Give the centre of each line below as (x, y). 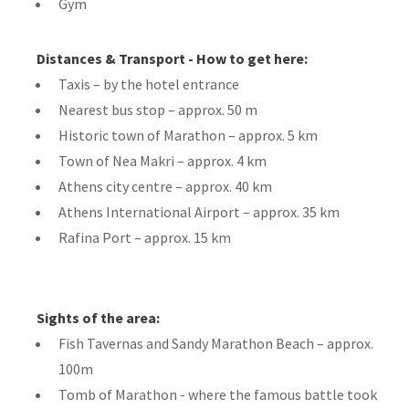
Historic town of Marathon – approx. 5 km (188, 135)
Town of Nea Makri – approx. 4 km (163, 160)
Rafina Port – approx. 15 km (145, 237)
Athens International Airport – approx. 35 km (199, 211)
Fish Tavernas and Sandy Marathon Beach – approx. (216, 343)
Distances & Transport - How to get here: (172, 58)
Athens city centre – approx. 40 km (165, 186)
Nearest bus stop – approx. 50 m (158, 109)
